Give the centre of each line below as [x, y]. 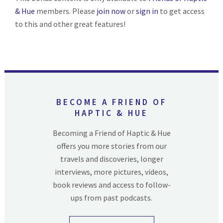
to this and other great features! [70, 24]
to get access [182, 11]
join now [111, 11]
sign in [147, 11]
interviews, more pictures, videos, [111, 171]
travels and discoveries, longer [111, 159]
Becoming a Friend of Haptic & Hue [111, 133]
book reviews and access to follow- [111, 184]
